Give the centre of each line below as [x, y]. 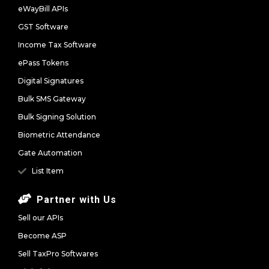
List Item [47, 171]
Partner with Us [77, 199]
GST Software [43, 26]
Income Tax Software [57, 44]
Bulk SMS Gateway [52, 98]
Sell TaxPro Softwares [58, 253]
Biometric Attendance [59, 134]
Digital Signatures [51, 80]
